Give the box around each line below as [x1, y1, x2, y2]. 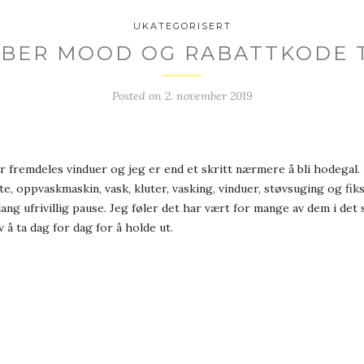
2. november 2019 [164, 89, 253, 104]
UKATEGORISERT [132, 20, 232, 32]
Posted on [111, 89, 165, 104]
